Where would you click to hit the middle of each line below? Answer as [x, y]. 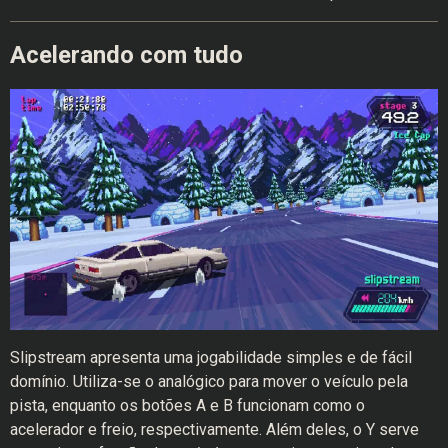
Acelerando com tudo [126, 55]
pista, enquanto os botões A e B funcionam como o [187, 405]
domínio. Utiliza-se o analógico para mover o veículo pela [209, 381]
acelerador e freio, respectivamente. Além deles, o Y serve [214, 429]
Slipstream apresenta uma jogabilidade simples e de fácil [211, 357]
